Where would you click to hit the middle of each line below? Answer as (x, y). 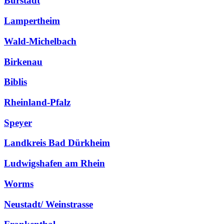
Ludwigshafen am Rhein (54, 163)
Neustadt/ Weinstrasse (48, 204)
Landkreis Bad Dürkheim (57, 143)
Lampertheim (32, 21)
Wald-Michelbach (40, 41)
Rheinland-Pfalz (37, 102)
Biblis (15, 82)
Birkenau (23, 61)
